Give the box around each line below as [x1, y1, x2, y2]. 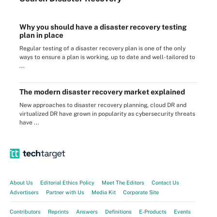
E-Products [139, 209, 167, 215]
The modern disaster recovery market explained [19, 88, 185, 96]
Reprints [48, 209, 69, 215]
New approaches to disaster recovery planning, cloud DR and [19, 102, 186, 108]
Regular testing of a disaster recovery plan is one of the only [19, 45, 186, 52]
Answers [76, 209, 98, 215]
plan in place [19, 31, 63, 39]
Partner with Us [46, 189, 84, 195]
